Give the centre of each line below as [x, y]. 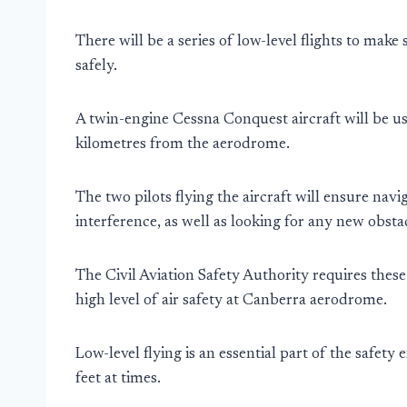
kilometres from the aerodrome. [183, 145]
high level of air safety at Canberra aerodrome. [231, 301]
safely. [96, 67]
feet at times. [118, 379]
